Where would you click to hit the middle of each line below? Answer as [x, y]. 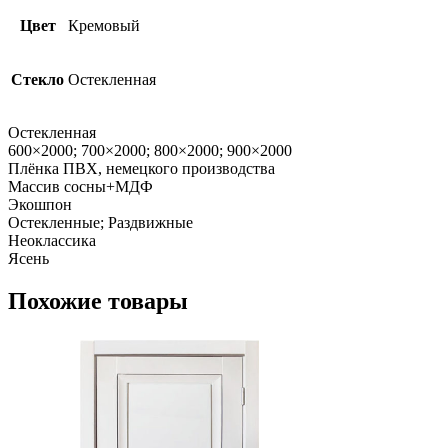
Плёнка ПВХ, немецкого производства [141, 169]
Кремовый [104, 26]
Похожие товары [98, 300]
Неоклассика [52, 241]
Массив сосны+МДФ [80, 187]
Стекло [37, 80]
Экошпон [40, 205]
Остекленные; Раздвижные [100, 223]
